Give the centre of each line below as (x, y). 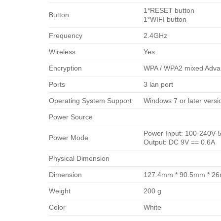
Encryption (65, 68)
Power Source (71, 117)
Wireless (62, 52)
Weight (59, 191)
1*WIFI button (165, 19)
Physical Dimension (79, 159)
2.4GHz (155, 36)
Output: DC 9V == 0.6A (179, 142)
